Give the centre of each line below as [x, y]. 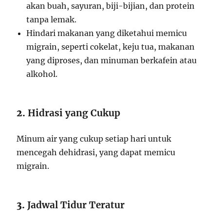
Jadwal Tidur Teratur [76, 205]
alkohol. [42, 74]
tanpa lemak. [52, 20]
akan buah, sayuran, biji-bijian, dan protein [111, 6]
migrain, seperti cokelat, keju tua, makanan [111, 47]
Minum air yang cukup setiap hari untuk [94, 139]
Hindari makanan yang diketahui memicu [107, 33]
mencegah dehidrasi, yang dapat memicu [96, 153]
